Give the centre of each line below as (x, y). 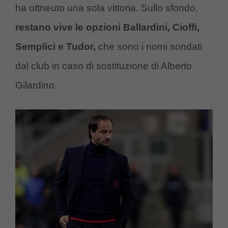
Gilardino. (36, 85)
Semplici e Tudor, (55, 46)
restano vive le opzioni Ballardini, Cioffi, (107, 27)
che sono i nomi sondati (149, 46)
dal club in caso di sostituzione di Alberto (104, 66)
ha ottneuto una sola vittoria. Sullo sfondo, (107, 8)
